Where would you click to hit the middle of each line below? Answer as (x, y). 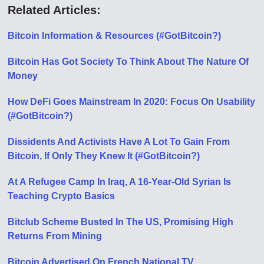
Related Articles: (55, 10)
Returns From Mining (55, 236)
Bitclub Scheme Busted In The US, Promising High (121, 222)
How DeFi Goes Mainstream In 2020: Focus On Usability (132, 102)
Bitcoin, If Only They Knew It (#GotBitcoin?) (104, 156)
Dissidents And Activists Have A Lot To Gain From (119, 142)
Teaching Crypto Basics (62, 196)
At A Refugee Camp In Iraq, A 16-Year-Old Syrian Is (120, 182)
